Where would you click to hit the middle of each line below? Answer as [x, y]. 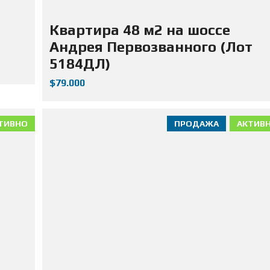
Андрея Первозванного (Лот [151, 46]
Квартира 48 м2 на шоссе [140, 30]
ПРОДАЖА [196, 123]
